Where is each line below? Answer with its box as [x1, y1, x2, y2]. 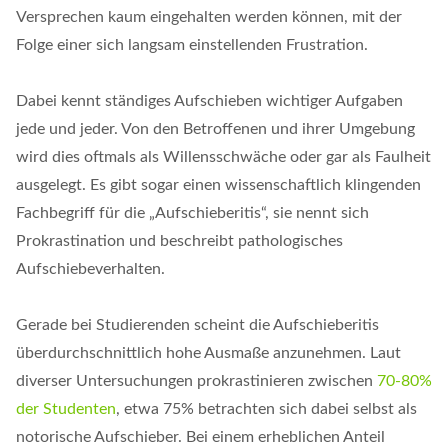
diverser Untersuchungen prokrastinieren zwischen [16, 373, 377, 389]
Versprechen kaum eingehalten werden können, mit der [16, 9, 402, 25]
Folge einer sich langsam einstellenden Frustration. [16, 37, 368, 53]
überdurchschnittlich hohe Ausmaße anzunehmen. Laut [16, 345, 401, 361]
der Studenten [16, 401, 116, 417]
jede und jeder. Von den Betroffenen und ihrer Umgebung [16, 121, 415, 137]
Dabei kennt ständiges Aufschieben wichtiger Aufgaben [16, 93, 403, 109]
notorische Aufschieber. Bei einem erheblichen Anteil [16, 429, 385, 445]
